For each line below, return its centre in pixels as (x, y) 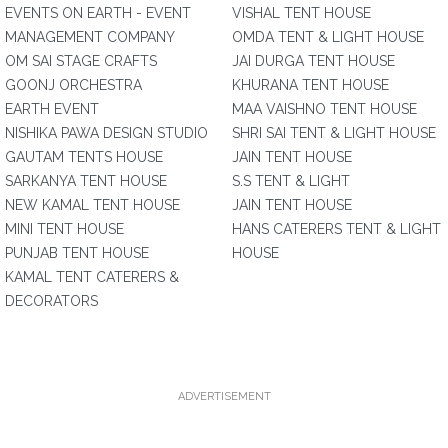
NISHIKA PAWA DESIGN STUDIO (106, 133)
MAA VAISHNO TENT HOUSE (324, 109)
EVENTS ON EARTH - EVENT (98, 13)
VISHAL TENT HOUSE (301, 13)
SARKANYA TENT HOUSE (86, 181)
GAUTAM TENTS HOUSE (84, 157)
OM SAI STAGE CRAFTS (81, 61)
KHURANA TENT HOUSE (310, 85)
